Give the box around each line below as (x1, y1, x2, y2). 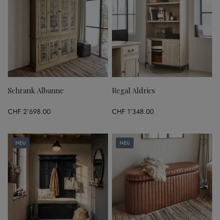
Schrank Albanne (8, 85, 64, 95)
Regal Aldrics (112, 85, 155, 95)
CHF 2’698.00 (8, 106, 51, 116)
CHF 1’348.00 (112, 106, 154, 116)
